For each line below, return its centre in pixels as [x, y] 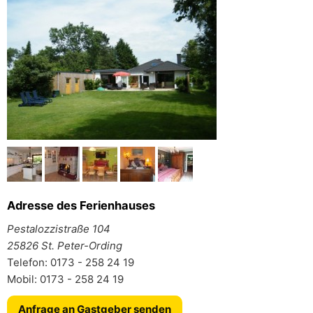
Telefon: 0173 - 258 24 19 [71, 262]
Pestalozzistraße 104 [59, 229]
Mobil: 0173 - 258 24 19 [65, 279]
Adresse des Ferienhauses [81, 205]
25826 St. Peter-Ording [65, 246]
